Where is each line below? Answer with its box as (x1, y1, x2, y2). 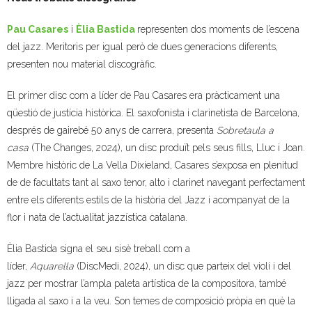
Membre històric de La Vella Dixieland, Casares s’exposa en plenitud (7, 159, 298, 171)
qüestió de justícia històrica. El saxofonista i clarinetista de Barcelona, (7, 107, 299, 118)
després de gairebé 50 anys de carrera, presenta (7, 125, 217, 136)
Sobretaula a (217, 125, 274, 136)
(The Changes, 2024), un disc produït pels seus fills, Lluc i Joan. (29, 142, 305, 153)
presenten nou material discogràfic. (7, 58, 157, 70)
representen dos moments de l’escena (137, 24, 299, 35)
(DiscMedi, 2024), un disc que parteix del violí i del (74, 260, 291, 272)
